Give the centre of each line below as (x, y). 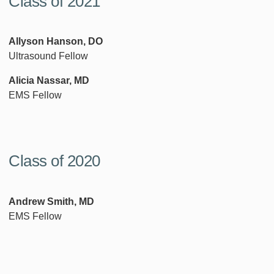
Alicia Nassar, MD (49, 81)
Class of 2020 (54, 161)
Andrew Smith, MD (51, 201)
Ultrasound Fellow (48, 56)
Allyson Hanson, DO (56, 42)
